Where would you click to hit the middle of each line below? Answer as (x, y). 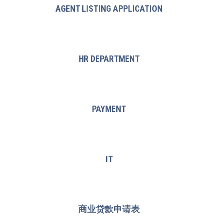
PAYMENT (109, 109)
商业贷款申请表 (109, 209)
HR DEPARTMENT (109, 59)
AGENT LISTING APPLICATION (109, 9)
